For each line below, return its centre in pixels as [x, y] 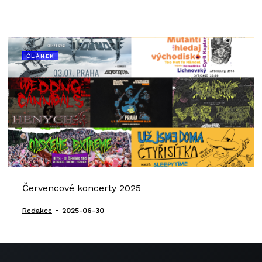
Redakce [37, 211]
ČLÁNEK [41, 56]
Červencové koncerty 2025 [82, 188]
